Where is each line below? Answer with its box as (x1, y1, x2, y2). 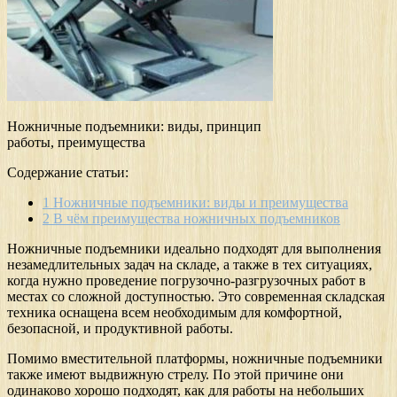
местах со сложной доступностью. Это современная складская (7, 288, 385, 304)
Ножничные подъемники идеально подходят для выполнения (7, 240, 381, 256)
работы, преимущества (7, 134, 145, 150)
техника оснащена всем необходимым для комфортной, (7, 304, 342, 320)
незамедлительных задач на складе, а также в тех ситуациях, (7, 256, 372, 272)
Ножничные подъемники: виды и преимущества (50, 194, 348, 210)
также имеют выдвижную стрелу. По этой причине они (7, 366, 344, 382)
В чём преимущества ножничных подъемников (50, 210, 340, 226)
